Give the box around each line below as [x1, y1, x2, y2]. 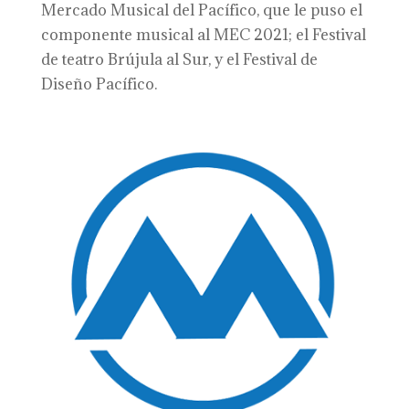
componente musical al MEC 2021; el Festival [40, 25, 366, 45]
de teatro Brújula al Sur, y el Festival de [40, 49, 318, 69]
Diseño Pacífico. [40, 74, 157, 94]
